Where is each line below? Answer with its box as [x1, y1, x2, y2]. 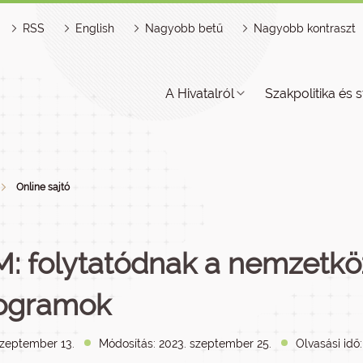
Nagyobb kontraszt [254, 22, 356, 35]
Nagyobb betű [145, 22, 223, 35]
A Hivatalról [165, 86, 234, 101]
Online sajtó [16, 181, 70, 193]
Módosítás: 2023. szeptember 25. [99, 337, 271, 350]
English [75, 22, 114, 35]
